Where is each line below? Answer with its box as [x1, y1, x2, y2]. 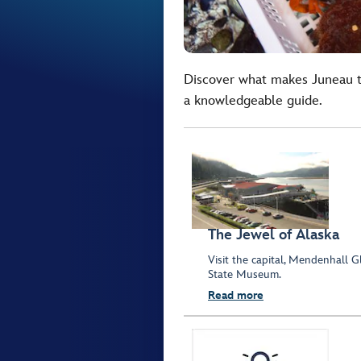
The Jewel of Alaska [208, 226, 339, 244]
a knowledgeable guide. [184, 93, 322, 109]
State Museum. [208, 268, 281, 282]
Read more [208, 288, 263, 303]
